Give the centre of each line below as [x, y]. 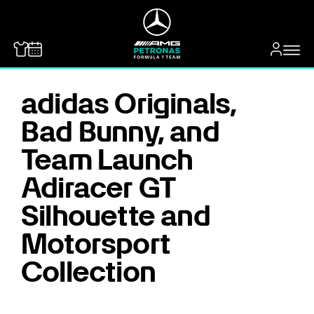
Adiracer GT [99, 188]
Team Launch [107, 160]
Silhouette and [116, 216]
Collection [88, 272]
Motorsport [96, 244]
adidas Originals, [129, 104]
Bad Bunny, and [120, 132]
